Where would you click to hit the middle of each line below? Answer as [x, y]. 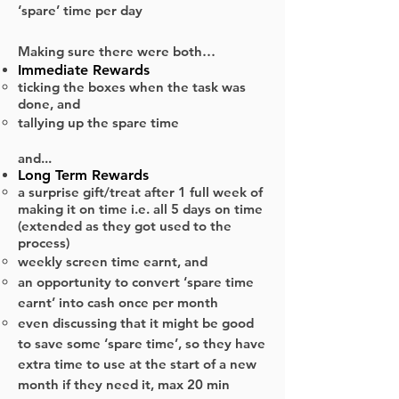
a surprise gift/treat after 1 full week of [140, 192]
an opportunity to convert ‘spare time [136, 282]
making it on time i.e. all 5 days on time [140, 209]
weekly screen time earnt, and [114, 261]
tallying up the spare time [100, 122]
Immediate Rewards [84, 70]
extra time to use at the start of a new [137, 364]
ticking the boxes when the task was [132, 87]
